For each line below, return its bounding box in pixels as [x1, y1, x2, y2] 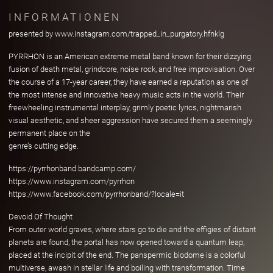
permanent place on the [9, 129, 90, 138]
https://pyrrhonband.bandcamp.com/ [9, 164, 136, 174]
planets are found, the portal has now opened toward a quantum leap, [9, 238, 244, 247]
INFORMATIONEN [9, 10, 122, 23]
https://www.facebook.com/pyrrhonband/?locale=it [9, 190, 184, 199]
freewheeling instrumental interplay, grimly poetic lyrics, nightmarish [9, 103, 241, 113]
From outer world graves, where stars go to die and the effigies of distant [9, 225, 256, 235]
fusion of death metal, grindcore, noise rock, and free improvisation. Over [9, 65, 255, 74]
